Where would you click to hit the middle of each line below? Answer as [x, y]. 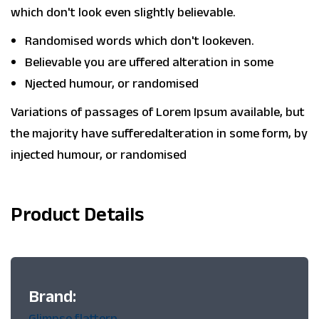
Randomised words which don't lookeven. [140, 41]
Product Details [77, 215]
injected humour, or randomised [99, 155]
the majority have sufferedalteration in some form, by [159, 134]
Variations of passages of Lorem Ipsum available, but [158, 112]
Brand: [52, 297]
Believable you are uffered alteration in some [149, 62]
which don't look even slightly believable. [123, 12]
